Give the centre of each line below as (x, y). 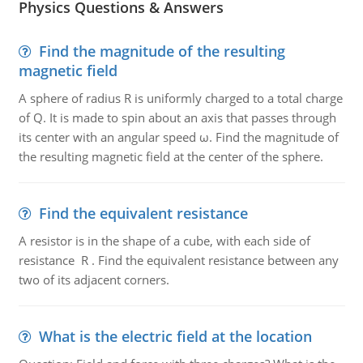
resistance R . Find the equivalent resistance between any (178, 260)
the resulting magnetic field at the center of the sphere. (171, 156)
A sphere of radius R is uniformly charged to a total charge (180, 98)
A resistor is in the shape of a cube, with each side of (164, 241)
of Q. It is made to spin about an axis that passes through (177, 117)
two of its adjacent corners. (94, 280)
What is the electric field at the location (175, 336)
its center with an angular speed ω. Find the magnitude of (178, 137)
